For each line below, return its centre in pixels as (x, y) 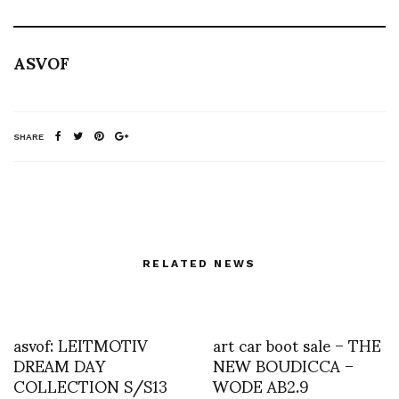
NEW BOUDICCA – (283, 365)
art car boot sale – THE (297, 345)
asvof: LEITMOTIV (81, 345)
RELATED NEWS (199, 264)
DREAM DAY (59, 365)
